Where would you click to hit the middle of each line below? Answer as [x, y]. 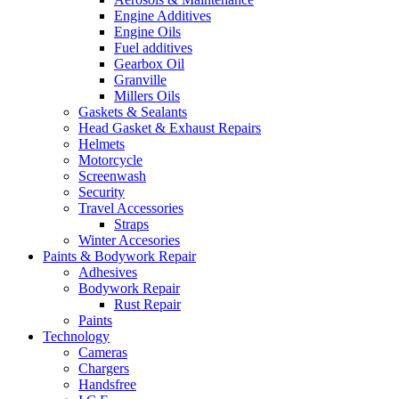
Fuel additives [153, 48]
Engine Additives [163, 16]
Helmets [102, 144]
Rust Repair [147, 305]
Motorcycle [110, 160]
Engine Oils [147, 32]
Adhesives [108, 273]
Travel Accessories [131, 208]
